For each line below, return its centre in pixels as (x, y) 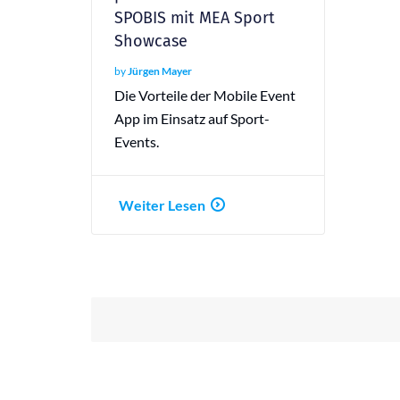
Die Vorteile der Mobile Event (205, 95)
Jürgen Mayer (160, 71)
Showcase (151, 41)
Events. (137, 141)
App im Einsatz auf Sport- (192, 118)
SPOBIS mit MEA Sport (195, 17)
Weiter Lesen (162, 204)
